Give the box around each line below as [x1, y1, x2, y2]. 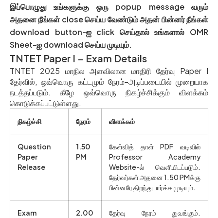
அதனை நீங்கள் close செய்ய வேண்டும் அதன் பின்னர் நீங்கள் [10, 14, 208, 25]
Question [18, 142, 51, 151]
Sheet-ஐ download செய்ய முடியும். [10, 39, 132, 50]
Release [18, 163, 45, 172]
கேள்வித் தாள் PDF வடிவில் [109, 142, 200, 151]
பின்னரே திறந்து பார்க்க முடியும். [109, 183, 196, 192]
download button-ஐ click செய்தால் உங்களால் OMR [10, 27, 208, 37]
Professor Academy [109, 152, 200, 162]
